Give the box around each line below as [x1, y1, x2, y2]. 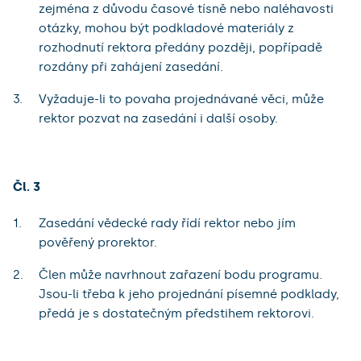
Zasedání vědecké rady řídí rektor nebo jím [39, 215, 296, 230]
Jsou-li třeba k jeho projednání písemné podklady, [39, 286, 339, 301]
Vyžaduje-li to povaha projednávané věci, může [39, 91, 324, 106]
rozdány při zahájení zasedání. [39, 59, 223, 74]
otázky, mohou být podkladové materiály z [39, 20, 294, 35]
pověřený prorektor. [39, 234, 157, 250]
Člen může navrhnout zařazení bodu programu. [39, 267, 322, 282]
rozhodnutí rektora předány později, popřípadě [39, 39, 322, 55]
